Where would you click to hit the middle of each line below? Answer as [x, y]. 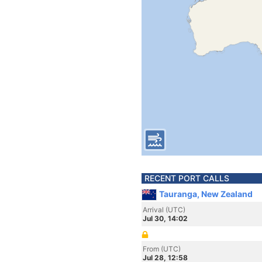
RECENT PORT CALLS [187, 178]
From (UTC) [162, 249]
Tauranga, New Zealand [206, 194]
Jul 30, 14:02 [165, 218]
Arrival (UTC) [164, 210]
